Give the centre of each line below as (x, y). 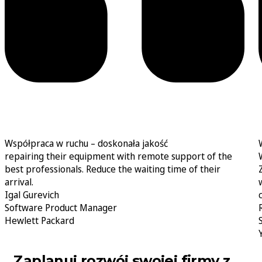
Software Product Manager (61, 208)
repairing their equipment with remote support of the (118, 156)
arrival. (19, 182)
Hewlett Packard (39, 221)
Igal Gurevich (32, 195)
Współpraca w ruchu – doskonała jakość (86, 144)
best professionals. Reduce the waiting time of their (113, 169)
